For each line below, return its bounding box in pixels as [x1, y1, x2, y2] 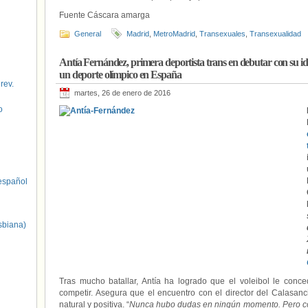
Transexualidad [250, 30, 301, 38]
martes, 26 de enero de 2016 [74, 89, 170, 97]
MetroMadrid [153, 30, 195, 38]
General [74, 30, 101, 38]
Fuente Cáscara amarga [59, 10, 150, 20]
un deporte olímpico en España [59, 69, 181, 80]
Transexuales [199, 30, 245, 38]
